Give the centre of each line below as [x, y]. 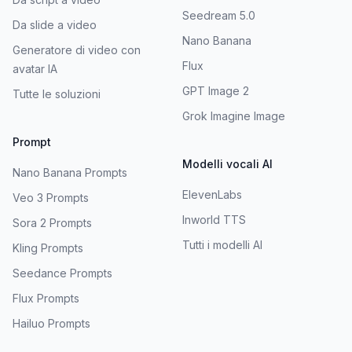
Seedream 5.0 [219, 15]
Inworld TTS [214, 219]
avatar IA [35, 68]
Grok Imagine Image [234, 115]
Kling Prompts [48, 247]
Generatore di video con [77, 49]
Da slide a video [55, 24]
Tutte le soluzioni [57, 93]
